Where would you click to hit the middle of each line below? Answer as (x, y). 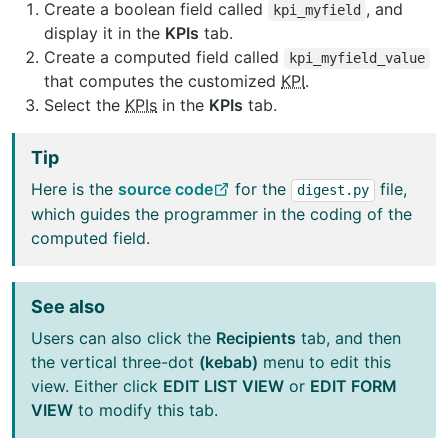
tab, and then (348, 337)
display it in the (104, 32)
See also (68, 306)
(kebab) (228, 361)
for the (260, 188)
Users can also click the (123, 337)
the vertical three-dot (115, 361)
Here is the (74, 188)
